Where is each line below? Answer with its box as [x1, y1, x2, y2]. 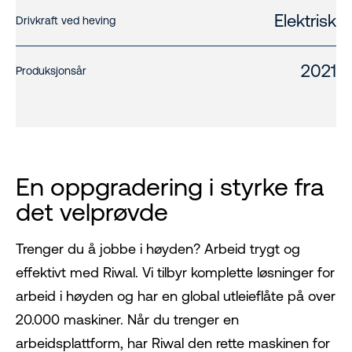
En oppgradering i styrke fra [16, 172, 324, 202]
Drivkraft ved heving [16, 14, 115, 27]
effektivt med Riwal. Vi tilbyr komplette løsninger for [16, 264, 335, 281]
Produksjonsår [16, 64, 86, 78]
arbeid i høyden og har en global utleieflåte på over [16, 288, 335, 305]
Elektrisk [274, 11, 336, 31]
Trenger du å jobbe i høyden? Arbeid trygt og [16, 240, 300, 258]
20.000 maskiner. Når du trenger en [16, 311, 239, 328]
